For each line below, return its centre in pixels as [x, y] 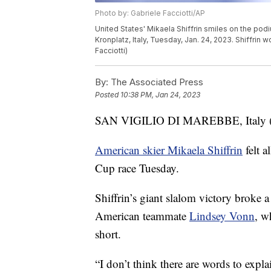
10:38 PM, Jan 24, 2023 [160, 95]
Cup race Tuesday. [137, 168]
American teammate [142, 216]
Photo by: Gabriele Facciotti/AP [150, 13]
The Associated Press [156, 82]
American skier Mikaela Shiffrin [169, 150]
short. [108, 234]
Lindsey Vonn [222, 216]
